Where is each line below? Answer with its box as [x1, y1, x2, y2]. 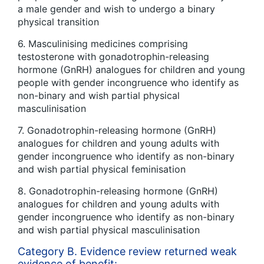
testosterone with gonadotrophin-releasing [18, 50, 209, 62]
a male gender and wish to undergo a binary [18, 2, 215, 15]
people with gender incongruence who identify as [18, 76, 239, 88]
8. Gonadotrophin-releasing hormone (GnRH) [18, 184, 218, 197]
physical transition [18, 15, 102, 28]
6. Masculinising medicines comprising [18, 37, 188, 49]
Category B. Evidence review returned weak [18, 245, 237, 258]
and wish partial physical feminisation [18, 163, 189, 175]
